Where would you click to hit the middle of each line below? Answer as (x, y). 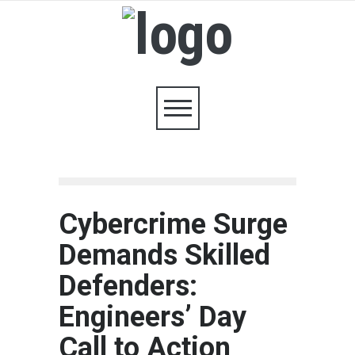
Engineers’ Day (153, 317)
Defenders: (128, 286)
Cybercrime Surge (173, 224)
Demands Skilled (164, 255)
